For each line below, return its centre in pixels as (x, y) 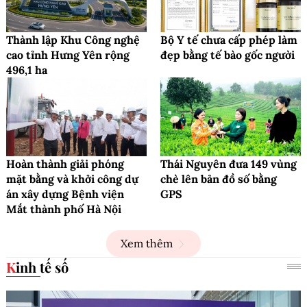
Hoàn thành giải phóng (65, 164)
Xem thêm (147, 244)
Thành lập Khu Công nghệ (73, 39)
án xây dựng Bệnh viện (65, 194)
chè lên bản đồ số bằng (219, 179)
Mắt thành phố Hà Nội (64, 209)
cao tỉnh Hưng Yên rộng (68, 54)
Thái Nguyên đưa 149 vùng (229, 164)
